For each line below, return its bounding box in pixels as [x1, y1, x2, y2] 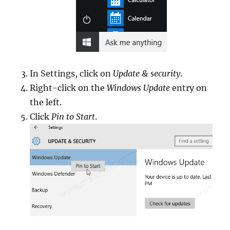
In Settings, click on [30, 68, 113, 79]
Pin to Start [51, 111, 95, 122]
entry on [170, 83, 207, 93]
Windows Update [107, 83, 170, 93]
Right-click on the [30, 83, 107, 93]
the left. [30, 97, 62, 107]
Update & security [113, 68, 181, 79]
